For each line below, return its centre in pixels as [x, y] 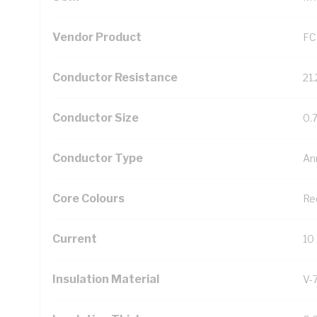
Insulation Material [106, 279]
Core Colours [88, 198]
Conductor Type [98, 158]
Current [75, 239]
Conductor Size [96, 118]
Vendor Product [97, 37]
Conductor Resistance [115, 77]
